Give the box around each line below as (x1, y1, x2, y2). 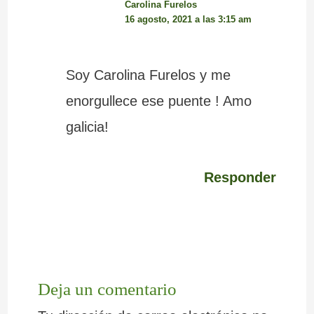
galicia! (65, 118, 109, 135)
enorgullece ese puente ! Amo (65, 93, 252, 109)
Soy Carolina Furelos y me (65, 67, 231, 83)
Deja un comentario (37, 279, 177, 299)
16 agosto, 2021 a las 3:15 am (124, 14, 252, 25)
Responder (204, 169, 277, 185)
